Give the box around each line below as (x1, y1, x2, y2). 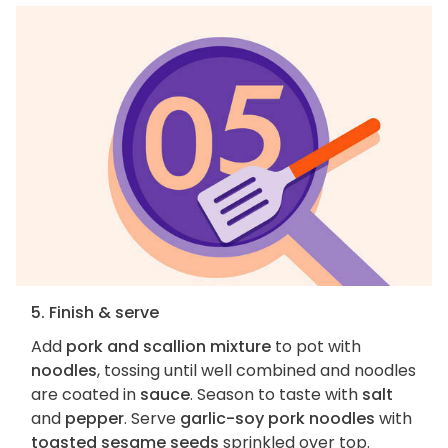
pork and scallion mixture (66, 335, 271, 359)
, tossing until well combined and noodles (97, 359, 416, 383)
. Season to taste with (190, 383, 362, 407)
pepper (65, 407, 124, 431)
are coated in (31, 383, 140, 407)
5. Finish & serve (31, 301, 159, 325)
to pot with (271, 335, 361, 359)
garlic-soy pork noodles (180, 407, 375, 431)
